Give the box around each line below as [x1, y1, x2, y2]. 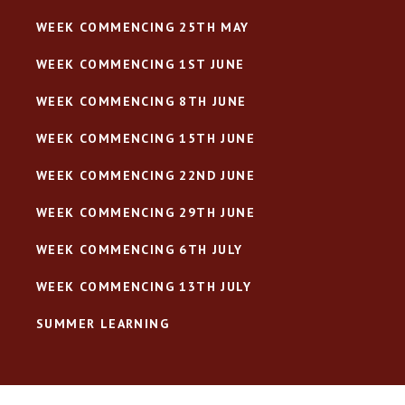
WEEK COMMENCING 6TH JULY [36, 240, 243, 258]
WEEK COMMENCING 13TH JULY [36, 278, 251, 295]
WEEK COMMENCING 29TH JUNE [36, 203, 255, 221]
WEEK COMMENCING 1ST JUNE [36, 55, 245, 72]
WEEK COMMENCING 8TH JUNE [36, 92, 247, 109]
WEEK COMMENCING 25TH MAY [36, 18, 250, 35]
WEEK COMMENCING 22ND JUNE [36, 166, 255, 184]
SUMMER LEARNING [36, 315, 169, 332]
